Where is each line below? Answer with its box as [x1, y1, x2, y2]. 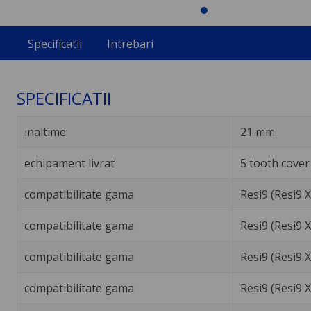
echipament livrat [24, 155, 115, 171]
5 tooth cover [239, 155, 310, 171]
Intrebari [106, 35, 153, 51]
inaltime [24, 124, 66, 140]
